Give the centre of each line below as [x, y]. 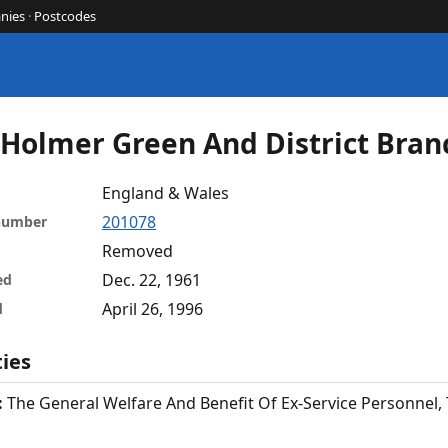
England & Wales [165, 192]
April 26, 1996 [152, 308]
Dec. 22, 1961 [151, 279]
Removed [137, 250]
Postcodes [65, 16]
